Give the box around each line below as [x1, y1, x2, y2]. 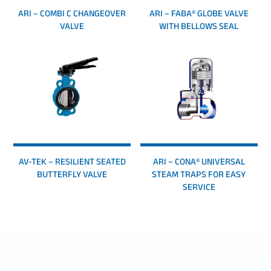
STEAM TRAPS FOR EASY [152, 165, 246, 183]
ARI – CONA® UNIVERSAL [152, 152, 245, 170]
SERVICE [182, 178, 215, 195]
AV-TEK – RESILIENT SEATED [18, 152, 126, 170]
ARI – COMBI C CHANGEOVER [18, 4, 126, 22]
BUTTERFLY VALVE [37, 165, 108, 183]
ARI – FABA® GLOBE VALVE [149, 4, 249, 22]
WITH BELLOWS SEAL [159, 17, 239, 34]
